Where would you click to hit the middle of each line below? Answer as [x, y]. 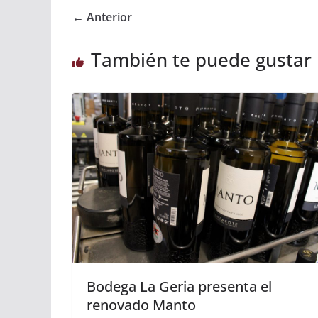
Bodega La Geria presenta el [179, 286]
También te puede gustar [201, 60]
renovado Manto [141, 305]
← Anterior [102, 17]
